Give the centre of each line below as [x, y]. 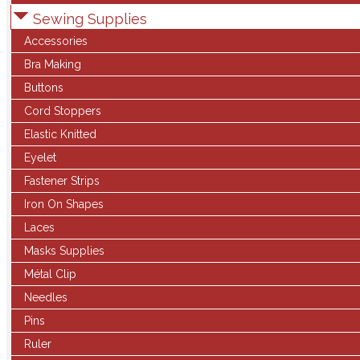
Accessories [56, 41]
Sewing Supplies [88, 19]
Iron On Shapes [64, 204]
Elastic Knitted [60, 134]
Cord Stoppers [63, 111]
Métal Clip [50, 274]
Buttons [44, 88]
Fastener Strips [62, 181]
